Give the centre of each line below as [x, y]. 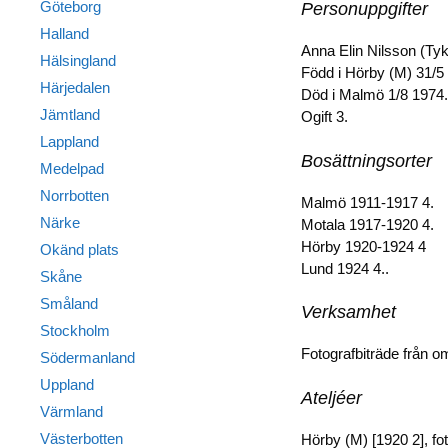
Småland [68, 303]
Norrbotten [74, 195]
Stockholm [74, 330]
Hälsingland [77, 60]
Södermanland [87, 357]
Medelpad [71, 168]
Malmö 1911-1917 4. [367, 202]
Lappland [69, 141]
